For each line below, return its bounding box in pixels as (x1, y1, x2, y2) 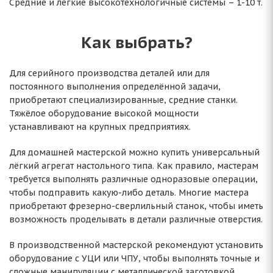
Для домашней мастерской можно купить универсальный (9, 147, 260, 158)
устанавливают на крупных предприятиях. (9, 121, 191, 132)
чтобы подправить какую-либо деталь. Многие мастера (9, 187, 249, 198)
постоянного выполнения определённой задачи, (9, 81, 221, 92)
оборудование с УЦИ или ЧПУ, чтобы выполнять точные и (9, 253, 260, 264)
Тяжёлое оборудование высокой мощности (9, 108, 199, 119)
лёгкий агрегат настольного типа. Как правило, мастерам (9, 160, 258, 171)
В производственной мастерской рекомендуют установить (9, 239, 263, 250)
